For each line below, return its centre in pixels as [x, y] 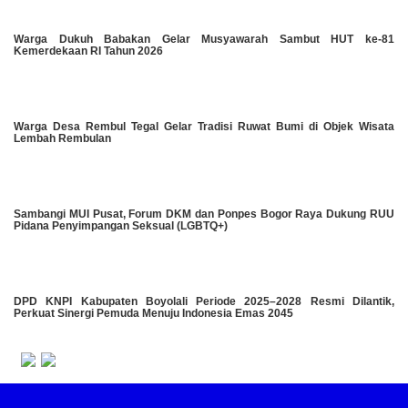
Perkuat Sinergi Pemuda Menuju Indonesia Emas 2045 [153, 314]
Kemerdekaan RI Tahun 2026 [88, 51]
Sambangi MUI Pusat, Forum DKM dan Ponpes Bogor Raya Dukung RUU [204, 214]
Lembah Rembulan [62, 139]
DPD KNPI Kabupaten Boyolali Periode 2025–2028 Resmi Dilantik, [204, 302]
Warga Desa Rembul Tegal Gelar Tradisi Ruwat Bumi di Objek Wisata [204, 127]
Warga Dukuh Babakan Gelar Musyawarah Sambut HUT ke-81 [204, 40]
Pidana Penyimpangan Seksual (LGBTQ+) [123, 226]
